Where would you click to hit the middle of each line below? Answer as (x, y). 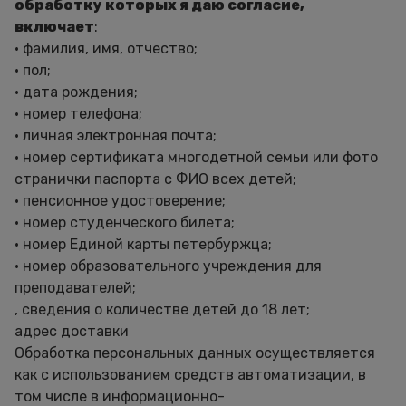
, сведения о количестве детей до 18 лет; (162, 309)
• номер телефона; (78, 114)
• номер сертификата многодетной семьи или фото (196, 157)
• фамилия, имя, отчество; (106, 48)
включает (54, 27)
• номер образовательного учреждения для (168, 266)
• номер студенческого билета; (125, 222)
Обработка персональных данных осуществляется (195, 353)
